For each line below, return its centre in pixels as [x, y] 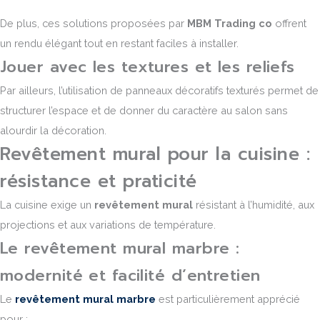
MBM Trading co [230, 23]
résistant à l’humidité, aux [254, 204]
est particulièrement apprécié [228, 299]
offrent [289, 23]
